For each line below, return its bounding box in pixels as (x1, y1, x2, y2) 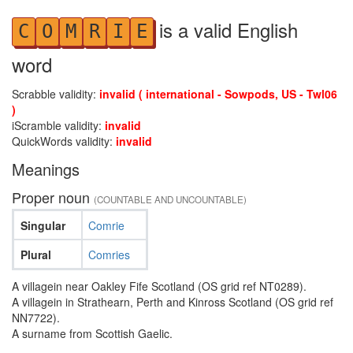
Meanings (12, 158, 80, 180)
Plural (20, 246, 51, 262)
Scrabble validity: (12, 86, 99, 102)
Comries (88, 246, 130, 262)
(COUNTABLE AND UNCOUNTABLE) (94, 193, 247, 206)
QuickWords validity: (12, 133, 116, 149)
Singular (20, 217, 65, 233)
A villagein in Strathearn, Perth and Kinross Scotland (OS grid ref (12, 294, 333, 310)
